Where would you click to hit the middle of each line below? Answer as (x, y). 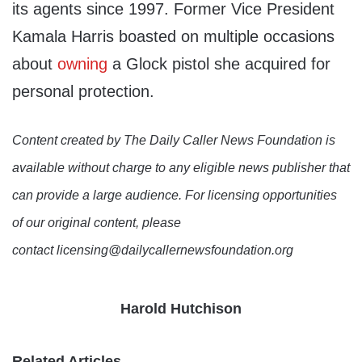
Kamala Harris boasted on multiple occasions (173, 37)
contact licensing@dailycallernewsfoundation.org (153, 250)
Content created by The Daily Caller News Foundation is (174, 141)
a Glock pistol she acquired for (219, 64)
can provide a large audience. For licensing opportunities (175, 196)
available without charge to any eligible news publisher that (181, 168)
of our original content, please (97, 223)
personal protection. (83, 92)
